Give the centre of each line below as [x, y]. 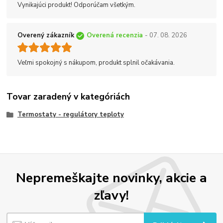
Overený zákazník [46, 36]
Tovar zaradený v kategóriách [68, 97]
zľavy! [111, 195]
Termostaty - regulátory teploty [70, 114]
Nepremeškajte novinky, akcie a [111, 177]
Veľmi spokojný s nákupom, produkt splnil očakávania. [96, 63]
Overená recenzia [114, 36]
